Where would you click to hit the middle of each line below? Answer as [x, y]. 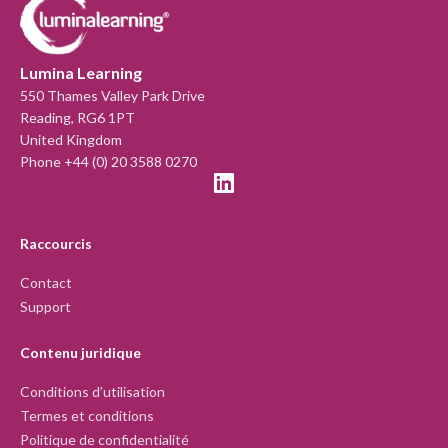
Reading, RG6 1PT [77, 117]
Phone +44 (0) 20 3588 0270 [108, 161]
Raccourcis [56, 243]
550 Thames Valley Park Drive [112, 95]
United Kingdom [71, 139]
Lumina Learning [81, 72]
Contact [46, 282]
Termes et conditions [87, 415]
